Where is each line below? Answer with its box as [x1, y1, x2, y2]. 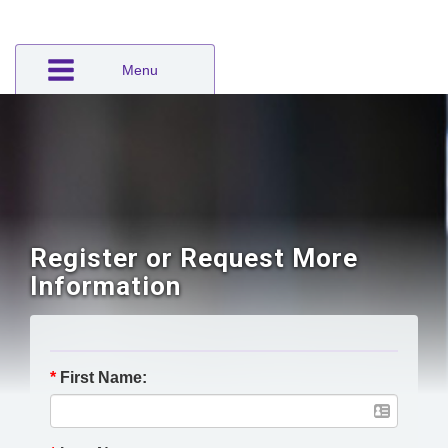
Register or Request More [30, 243, 358, 273]
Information [30, 271, 181, 301]
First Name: [56, 369, 147, 386]
